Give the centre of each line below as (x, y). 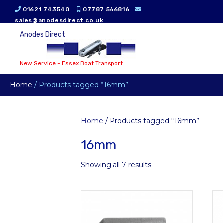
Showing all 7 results (116, 165)
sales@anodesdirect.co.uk (59, 20)
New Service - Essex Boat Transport (71, 63)
